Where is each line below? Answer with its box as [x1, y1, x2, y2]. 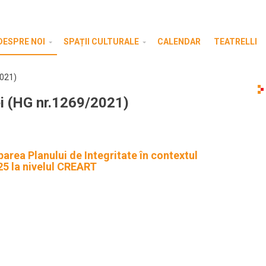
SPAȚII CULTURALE [64, 37, 139, 46]
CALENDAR [157, 37, 201, 46]
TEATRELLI [214, 37, 257, 46]
